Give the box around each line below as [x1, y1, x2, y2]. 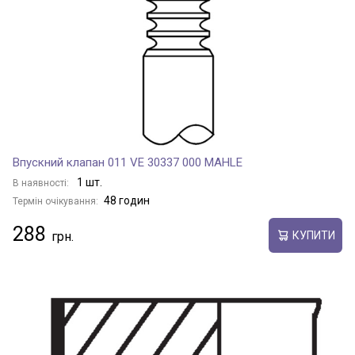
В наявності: [13, 177, 71, 189]
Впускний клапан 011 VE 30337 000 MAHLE [13, 155, 242, 170]
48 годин [104, 194, 150, 207]
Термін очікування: [13, 196, 98, 207]
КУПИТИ [292, 228, 335, 242]
